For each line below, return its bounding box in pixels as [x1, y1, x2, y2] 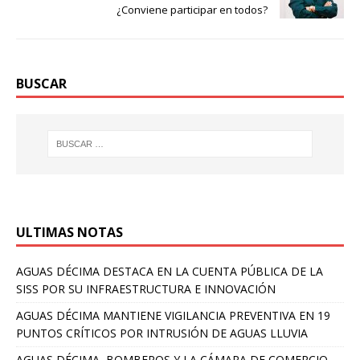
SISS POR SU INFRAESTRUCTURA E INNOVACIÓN [16, 280, 276, 297]
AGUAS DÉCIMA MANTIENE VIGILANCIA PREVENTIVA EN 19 [16, 307, 330, 323]
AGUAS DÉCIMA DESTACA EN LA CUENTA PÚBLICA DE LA [16, 263, 323, 279]
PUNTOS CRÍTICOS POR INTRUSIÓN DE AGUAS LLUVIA [16, 325, 308, 341]
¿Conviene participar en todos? [117, 2, 268, 17]
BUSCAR [16, 74, 67, 92]
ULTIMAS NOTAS [16, 223, 123, 241]
